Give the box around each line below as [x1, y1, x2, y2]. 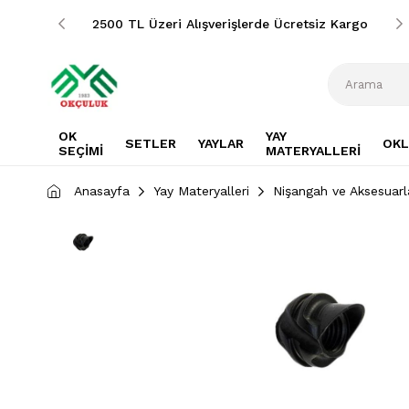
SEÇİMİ [58, 142, 103, 158]
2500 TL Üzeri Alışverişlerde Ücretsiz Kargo [92, 16, 368, 31]
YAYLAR [198, 135, 244, 151]
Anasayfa [74, 184, 130, 198]
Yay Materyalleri [153, 184, 249, 198]
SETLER [125, 135, 176, 151]
